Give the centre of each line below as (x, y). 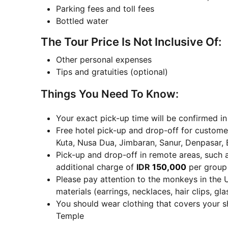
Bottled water (82, 21)
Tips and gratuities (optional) (112, 72)
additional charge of (96, 167)
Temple (70, 216)
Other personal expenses (104, 60)
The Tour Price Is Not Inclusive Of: (131, 42)
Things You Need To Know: (109, 94)
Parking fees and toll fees (105, 9)
